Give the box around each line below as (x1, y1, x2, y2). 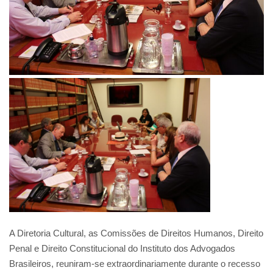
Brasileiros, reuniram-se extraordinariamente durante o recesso (9, 258, 260, 269)
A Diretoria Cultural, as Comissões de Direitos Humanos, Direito (9, 227, 263, 238)
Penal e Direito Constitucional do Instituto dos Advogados (9, 243, 235, 253)
